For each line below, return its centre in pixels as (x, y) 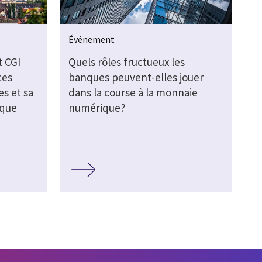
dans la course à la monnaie (133, 92)
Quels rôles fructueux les (126, 62)
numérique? (97, 107)
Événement (91, 39)
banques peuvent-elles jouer (136, 77)
